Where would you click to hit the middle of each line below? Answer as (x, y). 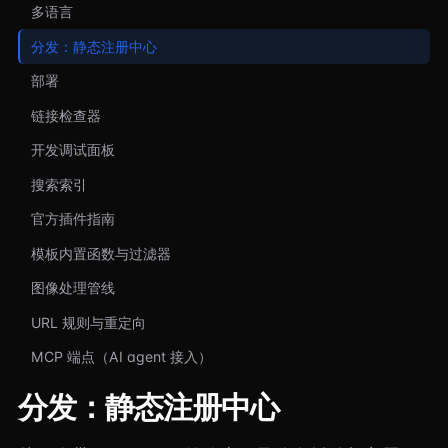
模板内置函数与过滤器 (100, 253)
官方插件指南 (72, 219)
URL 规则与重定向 (88, 322)
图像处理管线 (72, 288)
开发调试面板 (72, 150)
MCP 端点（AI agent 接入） (121, 357)
